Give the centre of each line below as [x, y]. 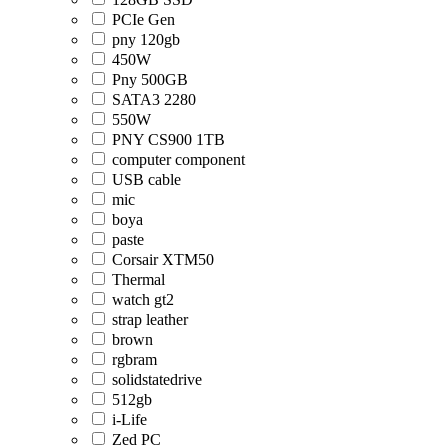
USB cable [146, 180]
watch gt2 [143, 300]
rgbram [134, 360]
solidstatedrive [157, 380]
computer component [178, 160]
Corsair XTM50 [163, 260]
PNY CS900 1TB [168, 140]
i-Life [129, 420]
